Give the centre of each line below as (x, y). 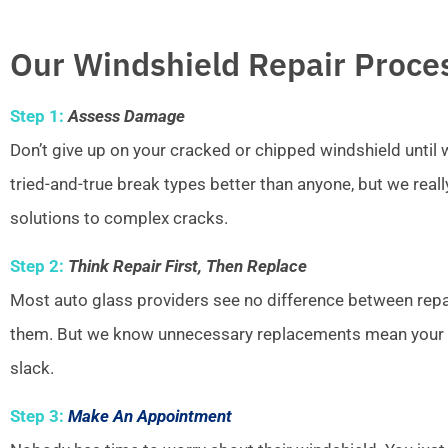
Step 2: (37, 265)
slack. (32, 367)
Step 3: (37, 416)
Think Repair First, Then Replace (187, 265)
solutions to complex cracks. (119, 217)
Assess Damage (126, 115)
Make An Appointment (150, 416)
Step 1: (37, 115)
